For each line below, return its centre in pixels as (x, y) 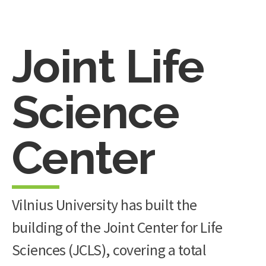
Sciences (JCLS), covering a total (109, 250)
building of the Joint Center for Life (117, 227)
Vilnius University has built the (104, 205)
